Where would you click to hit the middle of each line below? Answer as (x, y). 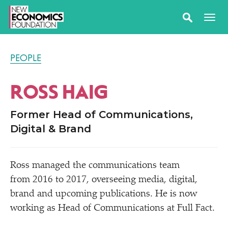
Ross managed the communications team (95, 166)
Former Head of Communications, (102, 115)
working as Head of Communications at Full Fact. (114, 208)
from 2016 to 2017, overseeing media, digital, (104, 180)
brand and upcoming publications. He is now (104, 194)
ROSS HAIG (59, 92)
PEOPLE (26, 58)
